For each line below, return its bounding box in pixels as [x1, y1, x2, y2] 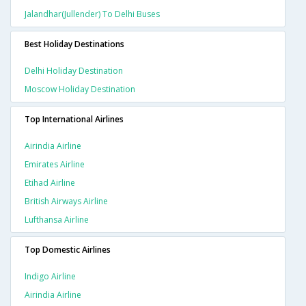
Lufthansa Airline [25, 214, 89, 226]
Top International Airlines [25, 113, 124, 126]
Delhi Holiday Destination [25, 65, 123, 77]
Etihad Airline [25, 177, 75, 189]
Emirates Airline [25, 158, 85, 171]
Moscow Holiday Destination [25, 83, 135, 96]
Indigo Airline [25, 270, 76, 283]
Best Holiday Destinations [25, 38, 124, 51]
